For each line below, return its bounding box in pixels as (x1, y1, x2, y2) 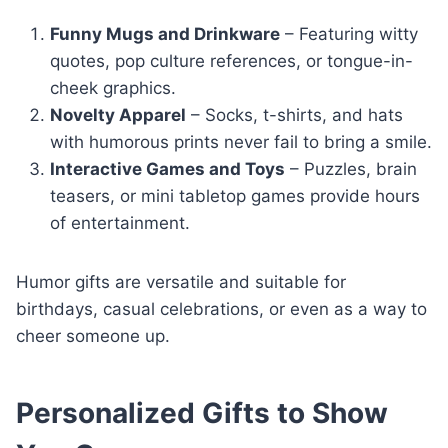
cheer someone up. (16, 325, 170, 346)
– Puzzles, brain (285, 158, 417, 179)
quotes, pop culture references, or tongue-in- (50, 50, 413, 71)
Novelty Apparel (50, 104, 186, 125)
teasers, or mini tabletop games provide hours (50, 185, 420, 206)
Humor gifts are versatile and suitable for (16, 271, 346, 292)
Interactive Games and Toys (50, 158, 285, 179)
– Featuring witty (280, 23, 418, 44)
